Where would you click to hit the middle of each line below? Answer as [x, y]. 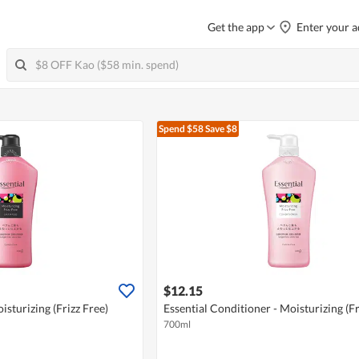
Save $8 [220, 129]
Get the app [236, 27]
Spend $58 [181, 129]
